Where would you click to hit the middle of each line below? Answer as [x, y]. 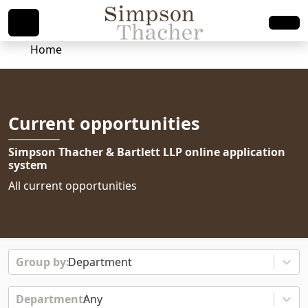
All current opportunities [73, 185]
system [28, 165]
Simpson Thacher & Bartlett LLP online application [147, 152]
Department [100, 262]
